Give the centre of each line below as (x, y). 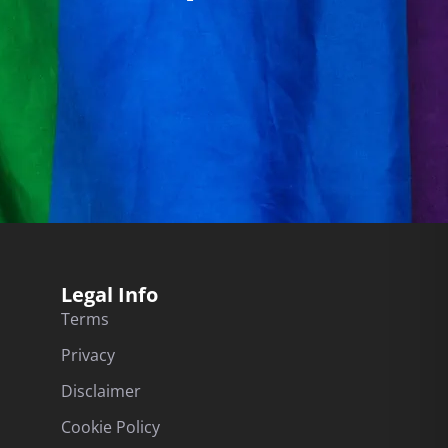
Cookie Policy (110, 426)
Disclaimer (101, 390)
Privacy (88, 354)
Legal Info (109, 294)
